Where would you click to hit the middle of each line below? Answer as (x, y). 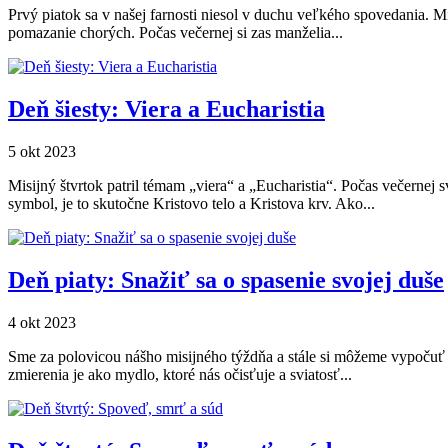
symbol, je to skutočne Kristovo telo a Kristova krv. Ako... (191, 204)
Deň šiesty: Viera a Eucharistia (166, 109)
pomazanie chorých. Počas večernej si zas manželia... (175, 33)
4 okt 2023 (42, 322)
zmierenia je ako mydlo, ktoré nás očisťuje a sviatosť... (180, 374)
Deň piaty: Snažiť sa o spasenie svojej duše (226, 279)
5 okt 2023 (42, 152)
